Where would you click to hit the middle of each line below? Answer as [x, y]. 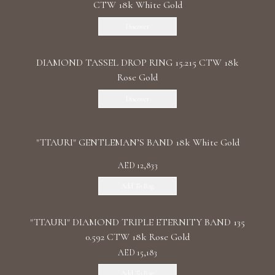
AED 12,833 [137, 165]
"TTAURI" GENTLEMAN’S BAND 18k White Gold [137, 142]
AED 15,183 [137, 253]
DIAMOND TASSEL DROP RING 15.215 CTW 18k [137, 63]
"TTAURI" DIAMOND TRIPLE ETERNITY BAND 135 [137, 222]
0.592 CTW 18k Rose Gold [137, 237]
